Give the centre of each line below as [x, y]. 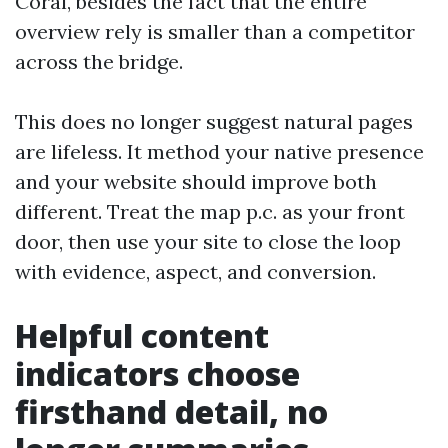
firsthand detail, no [171, 411]
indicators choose [157, 373]
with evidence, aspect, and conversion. [195, 271]
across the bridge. [99, 61]
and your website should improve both [196, 181]
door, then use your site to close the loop [208, 241]
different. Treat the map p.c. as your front [210, 211]
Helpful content [142, 335]
